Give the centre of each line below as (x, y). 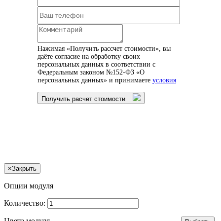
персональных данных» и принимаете (95, 80)
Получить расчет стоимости (83, 99)
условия (164, 80)
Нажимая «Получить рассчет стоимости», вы (104, 48)
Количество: (26, 203)
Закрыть (24, 168)
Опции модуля (29, 185)
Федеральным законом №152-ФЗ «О (91, 72)
